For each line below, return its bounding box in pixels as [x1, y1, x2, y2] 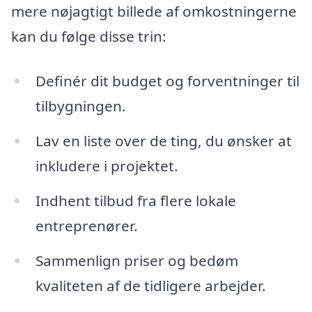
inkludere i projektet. [35, 156, 178, 176]
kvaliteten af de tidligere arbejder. [35, 275, 266, 295]
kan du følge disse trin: [11, 26, 166, 47]
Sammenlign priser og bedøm [35, 250, 238, 270]
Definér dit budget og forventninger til [35, 71, 299, 91]
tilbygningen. [35, 96, 126, 116]
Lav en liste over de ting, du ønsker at [35, 131, 292, 151]
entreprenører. [35, 215, 138, 235]
